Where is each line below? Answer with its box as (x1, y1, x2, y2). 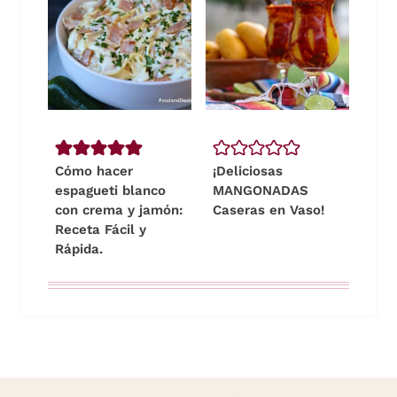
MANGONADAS (213, 183, 308, 199)
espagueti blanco (55, 183, 166, 199)
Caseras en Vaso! (213, 202, 324, 219)
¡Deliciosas (213, 163, 283, 180)
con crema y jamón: (55, 202, 183, 219)
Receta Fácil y (55, 222, 146, 238)
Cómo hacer (55, 163, 133, 180)
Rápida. (55, 241, 103, 258)
